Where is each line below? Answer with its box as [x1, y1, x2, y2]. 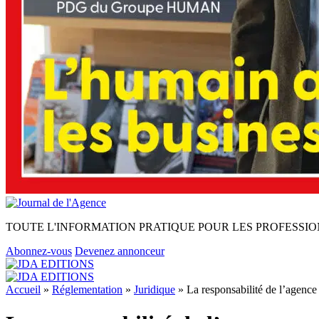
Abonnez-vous [6, 245, 72, 257]
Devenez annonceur [75, 245, 164, 257]
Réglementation [52, 283, 122, 296]
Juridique [134, 283, 175, 296]
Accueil [6, 283, 41, 296]
